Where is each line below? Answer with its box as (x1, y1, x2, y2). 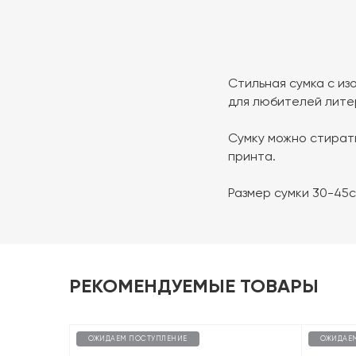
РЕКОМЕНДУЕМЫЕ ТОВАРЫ (69, 273, 319, 297)
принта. (228, 148, 276, 164)
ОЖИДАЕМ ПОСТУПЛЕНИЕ (88, 334, 188, 342)
